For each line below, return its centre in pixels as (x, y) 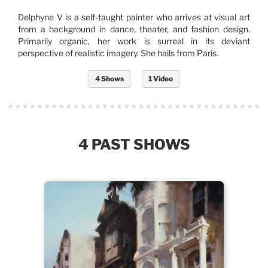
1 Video (161, 79)
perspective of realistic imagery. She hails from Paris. (118, 53)
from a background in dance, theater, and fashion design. (134, 29)
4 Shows (109, 79)
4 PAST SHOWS (134, 145)
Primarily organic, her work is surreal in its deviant (134, 41)
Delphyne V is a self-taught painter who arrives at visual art (134, 17)
